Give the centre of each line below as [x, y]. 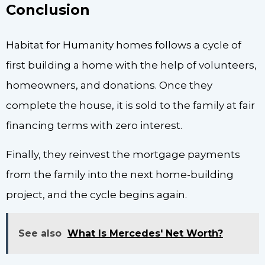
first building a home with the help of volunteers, [131, 65]
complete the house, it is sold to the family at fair [130, 106]
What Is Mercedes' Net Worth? [145, 234]
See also [40, 234]
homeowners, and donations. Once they [109, 85]
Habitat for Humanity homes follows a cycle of [124, 45]
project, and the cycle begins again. [96, 194]
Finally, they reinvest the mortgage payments [123, 154]
